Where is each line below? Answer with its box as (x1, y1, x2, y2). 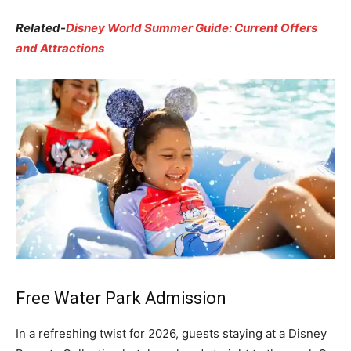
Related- (16, 20, 66, 36)
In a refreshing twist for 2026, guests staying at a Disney (16, 326, 327, 342)
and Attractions (16, 41, 104, 56)
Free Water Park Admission (16, 288, 226, 309)
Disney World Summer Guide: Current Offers (66, 20, 317, 36)
